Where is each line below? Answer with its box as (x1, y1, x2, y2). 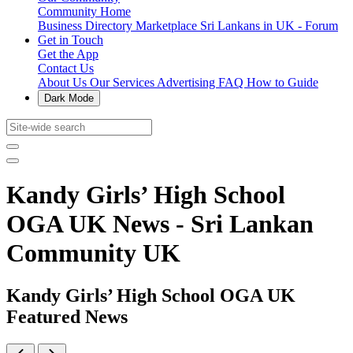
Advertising (157, 76, 218, 89)
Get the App (38, 47, 98, 61)
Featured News (6, 306, 128, 327)
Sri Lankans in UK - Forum (200, 19, 338, 32)
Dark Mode (44, 92, 94, 104)
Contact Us (38, 61, 94, 75)
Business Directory (38, 19, 136, 32)
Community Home (38, 5, 131, 18)
